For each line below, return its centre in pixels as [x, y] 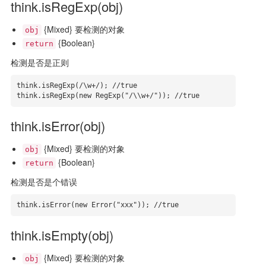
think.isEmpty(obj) [62, 235]
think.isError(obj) [58, 126]
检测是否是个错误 [44, 182]
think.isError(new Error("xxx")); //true [97, 205]
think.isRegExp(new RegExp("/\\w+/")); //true [108, 96]
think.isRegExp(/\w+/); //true [77, 85]
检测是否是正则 [39, 62]
